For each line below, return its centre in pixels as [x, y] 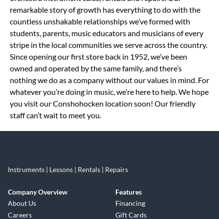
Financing [130, 203]
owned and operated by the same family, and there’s [96, 68]
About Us [22, 203]
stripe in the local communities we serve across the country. [109, 45]
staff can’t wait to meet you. [55, 115]
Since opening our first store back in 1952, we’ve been [99, 56]
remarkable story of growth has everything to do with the [105, 10]
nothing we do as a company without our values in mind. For [109, 80]
